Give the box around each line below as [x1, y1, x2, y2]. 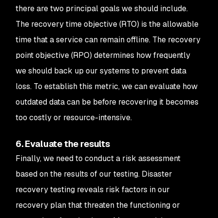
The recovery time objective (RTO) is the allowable [16, 19, 199, 29]
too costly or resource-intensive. [16, 112, 132, 123]
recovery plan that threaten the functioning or [16, 200, 180, 210]
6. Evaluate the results [16, 138, 110, 149]
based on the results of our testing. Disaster [16, 169, 172, 179]
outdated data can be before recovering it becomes [16, 97, 199, 107]
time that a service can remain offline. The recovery [16, 35, 200, 45]
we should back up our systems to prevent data [16, 66, 186, 76]
